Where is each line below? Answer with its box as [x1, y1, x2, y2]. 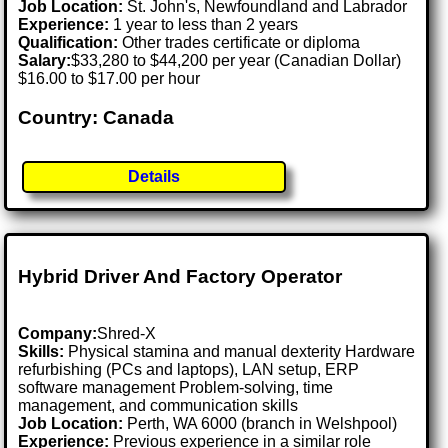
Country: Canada [18, 106, 175, 128]
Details [128, 167, 181, 185]
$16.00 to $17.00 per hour [18, 70, 201, 88]
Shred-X [97, 324, 157, 342]
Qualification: [18, 34, 119, 52]
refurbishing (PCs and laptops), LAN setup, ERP [18, 360, 360, 378]
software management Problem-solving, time [18, 378, 334, 396]
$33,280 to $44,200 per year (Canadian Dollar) [71, 52, 402, 70]
